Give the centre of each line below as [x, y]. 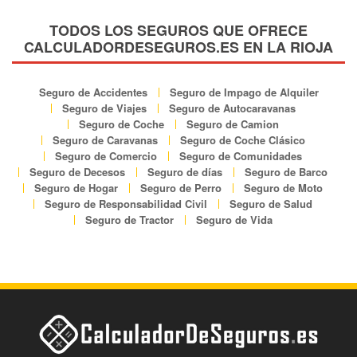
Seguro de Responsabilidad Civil [126, 203]
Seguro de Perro [181, 187]
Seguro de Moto [283, 187]
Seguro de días [185, 171]
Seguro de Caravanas [105, 139]
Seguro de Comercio [106, 155]
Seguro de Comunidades [241, 155]
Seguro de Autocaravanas [232, 108]
